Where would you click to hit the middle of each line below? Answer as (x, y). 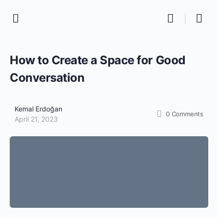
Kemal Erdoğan (38, 109)
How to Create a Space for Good (98, 60)
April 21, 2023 (36, 119)
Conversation (47, 78)
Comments (187, 114)
